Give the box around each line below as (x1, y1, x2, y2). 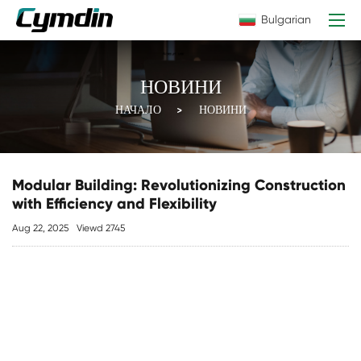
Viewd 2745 (77, 222, 125, 234)
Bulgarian (261, 13, 311, 26)
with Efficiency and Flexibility (12, 194, 217, 213)
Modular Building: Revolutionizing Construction (12, 176, 346, 194)
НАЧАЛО (114, 105, 161, 116)
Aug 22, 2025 (12, 222, 68, 234)
